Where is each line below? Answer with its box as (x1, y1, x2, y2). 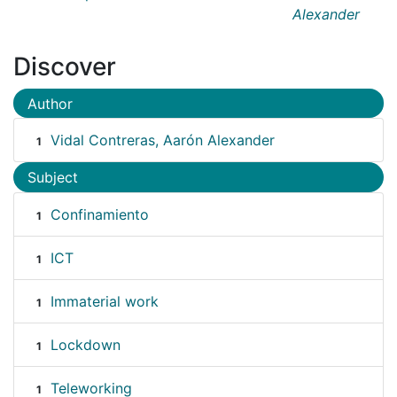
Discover (13, 51, 116, 82)
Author (27, 94, 73, 113)
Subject (27, 168, 78, 187)
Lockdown (50, 335, 121, 354)
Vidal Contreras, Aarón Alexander (50, 131, 275, 150)
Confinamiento (50, 205, 149, 223)
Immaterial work (50, 292, 159, 310)
